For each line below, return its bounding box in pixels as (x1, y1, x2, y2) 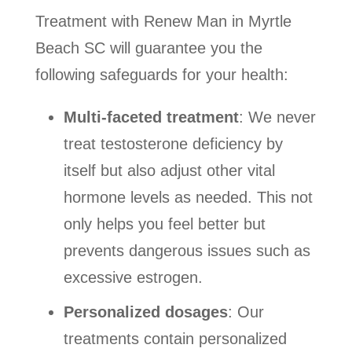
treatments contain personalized (63, 330, 287, 348)
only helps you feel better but (63, 215, 266, 233)
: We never (238, 108, 316, 126)
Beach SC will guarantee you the (35, 39, 262, 57)
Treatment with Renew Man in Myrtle (35, 13, 291, 31)
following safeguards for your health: (35, 66, 288, 84)
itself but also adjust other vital (63, 162, 275, 180)
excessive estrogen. (63, 269, 203, 287)
